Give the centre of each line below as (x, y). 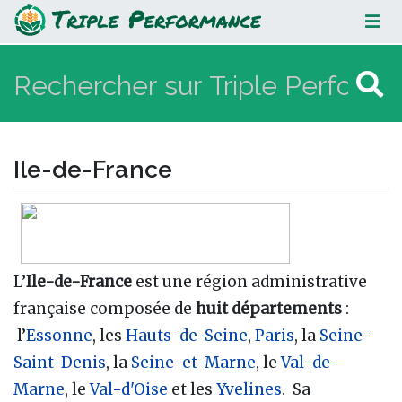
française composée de (105, 308)
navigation (111, 215)
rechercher (204, 215)
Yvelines (249, 389)
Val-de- (310, 362)
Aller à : (40, 215)
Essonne (59, 335)
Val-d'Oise (129, 389)
